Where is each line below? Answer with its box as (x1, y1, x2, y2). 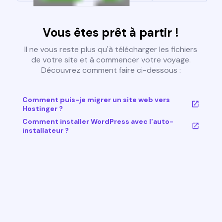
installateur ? (22, 126, 69, 135)
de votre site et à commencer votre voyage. (31, 55, 191, 65)
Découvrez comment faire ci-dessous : (41, 65, 181, 76)
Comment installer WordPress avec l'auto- (22, 117, 173, 126)
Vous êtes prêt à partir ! (43, 25, 179, 41)
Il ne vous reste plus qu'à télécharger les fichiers (24, 44, 198, 55)
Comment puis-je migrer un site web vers (22, 95, 170, 105)
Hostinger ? (22, 104, 63, 113)
